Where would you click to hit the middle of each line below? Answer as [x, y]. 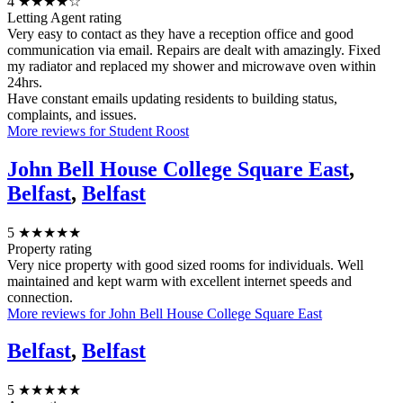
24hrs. [25, 82]
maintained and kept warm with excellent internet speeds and [179, 281]
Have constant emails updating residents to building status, [172, 98]
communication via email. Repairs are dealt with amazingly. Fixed [194, 49]
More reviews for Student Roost [98, 130]
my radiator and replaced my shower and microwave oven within [192, 66]
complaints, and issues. [72, 114]
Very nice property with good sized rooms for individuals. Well [185, 264]
